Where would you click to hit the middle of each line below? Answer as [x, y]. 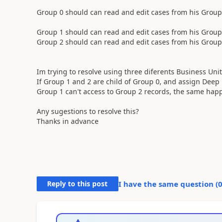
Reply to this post [78, 183]
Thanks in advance [67, 121]
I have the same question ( [168, 184]
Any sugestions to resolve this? [88, 111]
